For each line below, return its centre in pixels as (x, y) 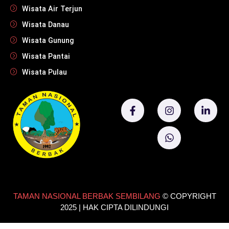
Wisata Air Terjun (52, 9)
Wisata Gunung (48, 41)
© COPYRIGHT (189, 196)
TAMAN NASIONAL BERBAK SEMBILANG (87, 196)
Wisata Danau (45, 25)
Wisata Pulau (44, 73)
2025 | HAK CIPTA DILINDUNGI (114, 207)
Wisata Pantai (46, 57)
